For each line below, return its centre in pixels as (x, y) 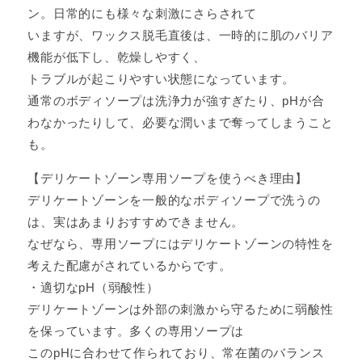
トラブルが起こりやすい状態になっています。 (162, 79)
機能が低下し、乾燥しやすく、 (117, 57)
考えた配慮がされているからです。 (130, 265)
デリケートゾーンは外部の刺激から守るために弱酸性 (181, 309)
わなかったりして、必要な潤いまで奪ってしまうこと (181, 122)
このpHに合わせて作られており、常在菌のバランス (176, 353)
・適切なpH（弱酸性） (93, 287)
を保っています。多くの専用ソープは (136, 331)
